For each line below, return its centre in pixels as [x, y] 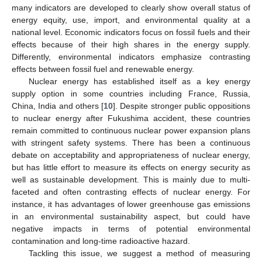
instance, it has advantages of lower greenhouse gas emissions [131, 204]
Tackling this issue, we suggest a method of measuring [139, 253]
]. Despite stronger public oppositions [182, 106]
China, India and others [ [58, 106]
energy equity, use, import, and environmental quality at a [131, 20]
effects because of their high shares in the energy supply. [131, 44]
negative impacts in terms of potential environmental [131, 228]
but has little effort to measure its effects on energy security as [131, 167]
